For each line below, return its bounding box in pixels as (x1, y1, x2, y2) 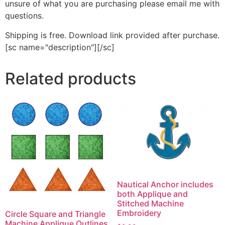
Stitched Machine (117, 198, 184, 209)
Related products (5, 68, 136, 88)
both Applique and (117, 189, 188, 199)
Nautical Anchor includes (117, 179, 213, 190)
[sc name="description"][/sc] (5, 42, 115, 52)
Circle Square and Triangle (5, 209, 105, 219)
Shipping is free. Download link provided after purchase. (5, 30, 219, 40)
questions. (5, 11, 44, 21)
